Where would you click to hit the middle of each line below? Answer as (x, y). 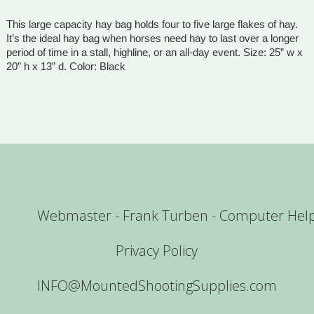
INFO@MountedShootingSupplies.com (157, 286)
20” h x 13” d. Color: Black (66, 67)
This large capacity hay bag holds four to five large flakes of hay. (152, 25)
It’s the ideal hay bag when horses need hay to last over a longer (152, 39)
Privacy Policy (157, 251)
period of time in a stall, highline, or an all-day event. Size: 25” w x (154, 53)
